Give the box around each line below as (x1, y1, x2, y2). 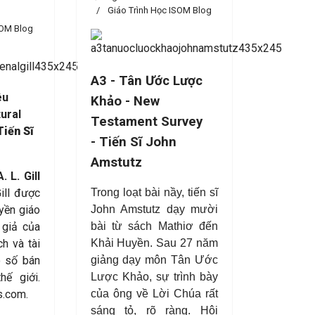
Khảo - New (90, 94, 160, 109)
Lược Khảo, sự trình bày (90, 271, 218, 283)
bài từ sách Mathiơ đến (90, 220, 218, 232)
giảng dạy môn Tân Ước (90, 254, 218, 266)
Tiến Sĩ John (98, 134, 176, 150)
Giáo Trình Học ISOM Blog (107, 5, 212, 15)
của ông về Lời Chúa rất (90, 288, 218, 300)
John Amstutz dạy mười (90, 203, 218, 215)
